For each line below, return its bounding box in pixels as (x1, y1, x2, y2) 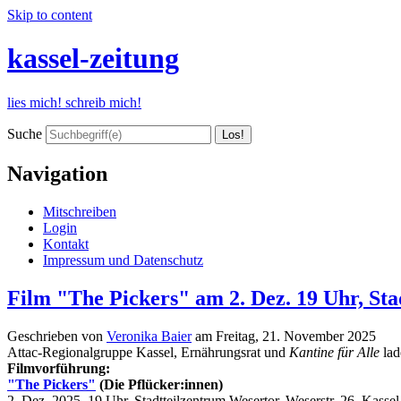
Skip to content (7, 7, 92, 22)
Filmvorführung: (7, 360, 110, 376)
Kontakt (43, 235, 89, 252)
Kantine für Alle (289, 344, 380, 360)
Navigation (7, 161, 107, 185)
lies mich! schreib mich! (7, 94, 141, 110)
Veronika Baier (107, 328, 192, 344)
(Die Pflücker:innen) (96, 376, 223, 392)
